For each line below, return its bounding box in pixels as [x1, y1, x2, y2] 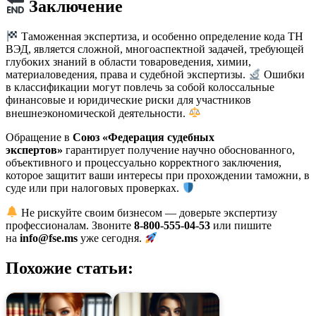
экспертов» [6, 143, 63, 156]
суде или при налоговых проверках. [6, 182, 182, 195]
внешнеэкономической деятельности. [6, 107, 188, 119]
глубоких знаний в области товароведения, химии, [6, 56, 251, 68]
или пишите [210, 219, 272, 231]
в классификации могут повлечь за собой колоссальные [6, 81, 274, 94]
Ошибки [261, 68, 305, 81]
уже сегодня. [78, 232, 145, 245]
